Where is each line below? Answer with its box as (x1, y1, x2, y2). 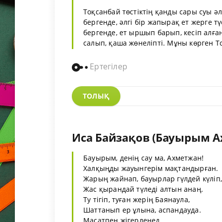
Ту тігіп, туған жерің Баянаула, (83, 194, 190, 204)
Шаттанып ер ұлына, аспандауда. (83, 205, 201, 215)
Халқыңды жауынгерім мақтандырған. (83, 163, 219, 173)
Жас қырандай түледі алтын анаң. (83, 184, 203, 194)
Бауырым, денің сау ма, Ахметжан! (83, 153, 204, 163)
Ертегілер (88, 61, 127, 72)
